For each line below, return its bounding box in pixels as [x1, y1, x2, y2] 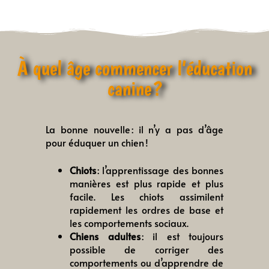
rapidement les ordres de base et [70, 202, 223, 216]
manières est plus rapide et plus [70, 176, 223, 190]
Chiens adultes [70, 229, 141, 243]
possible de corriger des [70, 242, 223, 256]
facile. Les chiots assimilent [70, 189, 223, 203]
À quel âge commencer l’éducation [17, 55, 252, 80]
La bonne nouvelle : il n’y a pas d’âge [46, 122, 223, 136]
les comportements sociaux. [70, 216, 189, 229]
